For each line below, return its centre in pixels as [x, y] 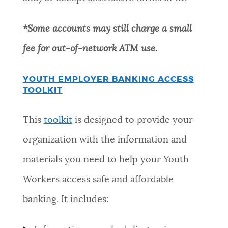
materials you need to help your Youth [106, 160]
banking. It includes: [66, 199]
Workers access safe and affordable [98, 179]
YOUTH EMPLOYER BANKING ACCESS [108, 79]
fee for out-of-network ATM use [89, 49]
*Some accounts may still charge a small [107, 29]
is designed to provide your [132, 120]
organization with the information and [105, 140]
